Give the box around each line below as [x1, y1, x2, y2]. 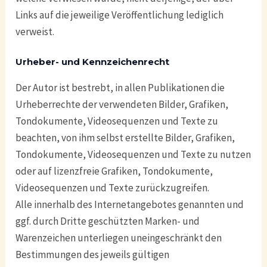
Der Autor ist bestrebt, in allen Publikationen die [15, 80, 225, 94]
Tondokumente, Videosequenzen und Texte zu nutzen [15, 147, 252, 161]
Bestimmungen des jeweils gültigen [15, 247, 170, 261]
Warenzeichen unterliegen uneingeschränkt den [15, 231, 222, 244]
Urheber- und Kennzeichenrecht [15, 55, 170, 67]
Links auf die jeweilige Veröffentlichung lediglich [15, 8, 224, 22]
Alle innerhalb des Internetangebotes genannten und [15, 197, 244, 211]
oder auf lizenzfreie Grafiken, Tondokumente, [15, 164, 213, 178]
